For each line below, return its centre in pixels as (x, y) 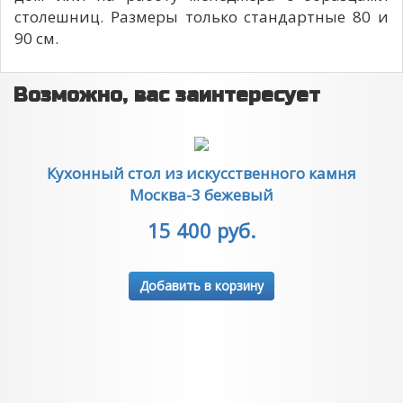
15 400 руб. (201, 230)
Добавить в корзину (201, 286)
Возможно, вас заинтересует (167, 95)
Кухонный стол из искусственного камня (201, 173)
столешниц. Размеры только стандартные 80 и (201, 17)
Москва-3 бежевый (201, 195)
